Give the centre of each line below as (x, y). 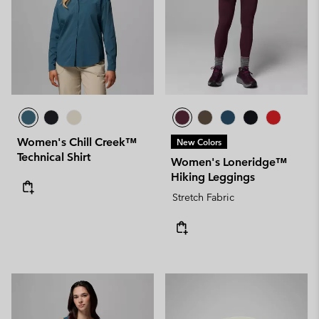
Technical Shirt (54, 157)
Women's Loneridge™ (229, 162)
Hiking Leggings (213, 177)
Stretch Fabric (203, 197)
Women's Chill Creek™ (77, 142)
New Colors (199, 141)
